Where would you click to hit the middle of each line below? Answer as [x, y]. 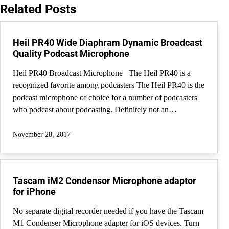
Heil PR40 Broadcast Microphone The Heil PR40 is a [102, 73]
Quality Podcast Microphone [71, 54]
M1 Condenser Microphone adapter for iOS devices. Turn [106, 223]
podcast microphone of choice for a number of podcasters [105, 98]
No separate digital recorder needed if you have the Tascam [108, 211]
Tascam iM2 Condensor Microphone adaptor [105, 181]
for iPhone [34, 192]
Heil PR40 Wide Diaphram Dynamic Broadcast [108, 43]
